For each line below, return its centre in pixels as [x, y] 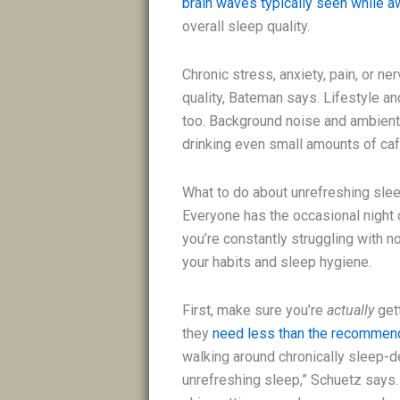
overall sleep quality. [246, 27]
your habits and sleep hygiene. [277, 262]
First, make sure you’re [255, 311]
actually [353, 311]
